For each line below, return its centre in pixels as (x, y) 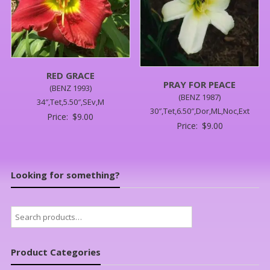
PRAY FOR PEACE (200, 85)
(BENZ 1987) (200, 97)
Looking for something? (65, 175)
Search (23, 212)
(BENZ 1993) (70, 88)
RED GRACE (70, 76)
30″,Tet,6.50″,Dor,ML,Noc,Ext (199, 111)
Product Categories (55, 252)
